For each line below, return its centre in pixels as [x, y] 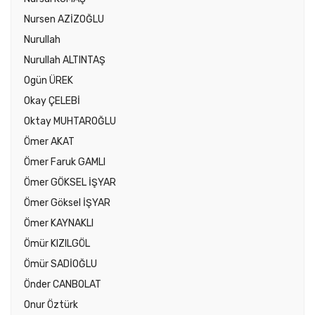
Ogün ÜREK [49, 81]
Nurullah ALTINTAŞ [65, 60]
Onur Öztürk [51, 305]
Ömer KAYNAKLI [59, 224]
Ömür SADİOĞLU [60, 264]
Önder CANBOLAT [63, 285]
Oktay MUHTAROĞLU [70, 122]
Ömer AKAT [49, 142]
